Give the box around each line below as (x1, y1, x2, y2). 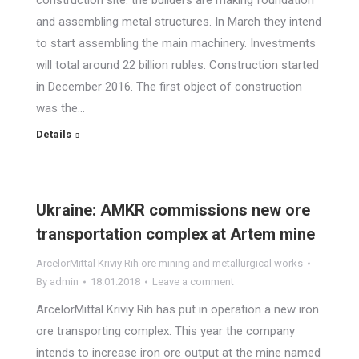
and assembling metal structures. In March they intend (36, 14, 321, 29)
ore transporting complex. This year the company (36, 324, 295, 338)
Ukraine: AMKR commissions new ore (36, 200, 310, 220)
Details (36, 128, 71, 140)
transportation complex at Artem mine (36, 224, 315, 244)
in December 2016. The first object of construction (36, 79, 302, 94)
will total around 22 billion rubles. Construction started (36, 58, 319, 72)
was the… (36, 101, 85, 115)
